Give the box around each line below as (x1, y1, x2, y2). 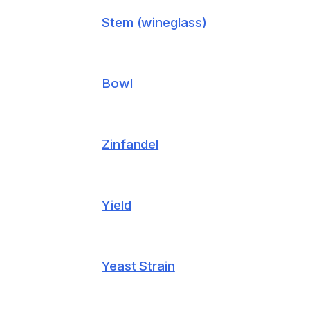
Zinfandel (102, 136, 159, 153)
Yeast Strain (102, 258, 175, 275)
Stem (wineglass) (102, 15, 207, 31)
